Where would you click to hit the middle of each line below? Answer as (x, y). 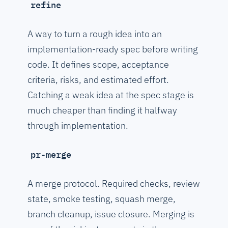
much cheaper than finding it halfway (102, 110)
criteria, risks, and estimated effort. (98, 80)
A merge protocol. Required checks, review (114, 184)
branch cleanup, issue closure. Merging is (111, 214)
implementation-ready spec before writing (113, 49)
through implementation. (78, 126)
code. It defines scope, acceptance (98, 65)
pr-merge (51, 155)
